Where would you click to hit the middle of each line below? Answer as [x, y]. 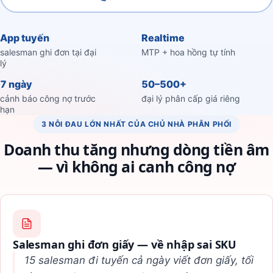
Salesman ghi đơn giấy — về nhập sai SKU [125, 244]
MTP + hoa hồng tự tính [188, 52]
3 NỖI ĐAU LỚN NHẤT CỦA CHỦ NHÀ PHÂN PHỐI [136, 124]
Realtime [163, 37]
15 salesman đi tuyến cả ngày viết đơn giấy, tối [139, 260]
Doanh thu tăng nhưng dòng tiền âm [136, 149]
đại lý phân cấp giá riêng [191, 98]
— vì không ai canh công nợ [136, 166]
